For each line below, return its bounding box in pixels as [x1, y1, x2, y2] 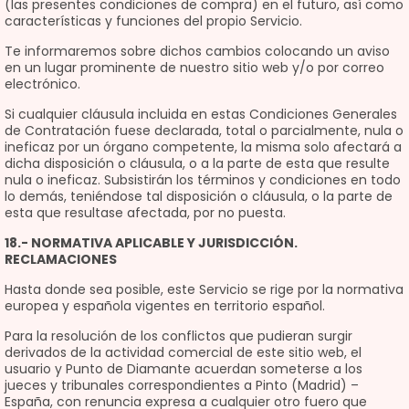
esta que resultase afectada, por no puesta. [5, 204, 286, 222]
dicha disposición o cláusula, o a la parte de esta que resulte [5, 154, 390, 173]
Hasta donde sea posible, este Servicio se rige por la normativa [5, 280, 404, 299]
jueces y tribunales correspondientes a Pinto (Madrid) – [5, 376, 359, 394]
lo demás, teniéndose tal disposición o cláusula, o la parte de [5, 187, 393, 205]
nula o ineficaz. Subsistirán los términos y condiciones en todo [5, 171, 401, 189]
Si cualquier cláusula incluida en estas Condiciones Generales [5, 105, 397, 123]
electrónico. [5, 75, 80, 93]
